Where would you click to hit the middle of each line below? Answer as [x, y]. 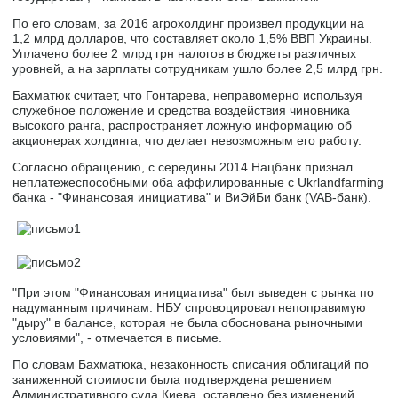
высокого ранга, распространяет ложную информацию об [183, 126]
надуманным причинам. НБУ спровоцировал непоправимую [190, 308]
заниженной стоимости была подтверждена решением [173, 380]
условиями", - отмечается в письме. [118, 338]
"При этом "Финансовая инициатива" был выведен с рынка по [194, 293]
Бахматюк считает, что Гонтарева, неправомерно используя [188, 96]
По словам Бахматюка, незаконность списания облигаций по [191, 365]
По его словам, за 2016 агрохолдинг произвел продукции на [189, 24]
